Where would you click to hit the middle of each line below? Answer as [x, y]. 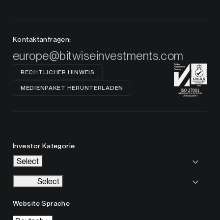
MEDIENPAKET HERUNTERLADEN [72, 88]
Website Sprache [41, 204]
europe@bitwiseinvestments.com [98, 56]
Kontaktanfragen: [42, 40]
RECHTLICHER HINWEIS [58, 72]
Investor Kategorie [44, 146]
